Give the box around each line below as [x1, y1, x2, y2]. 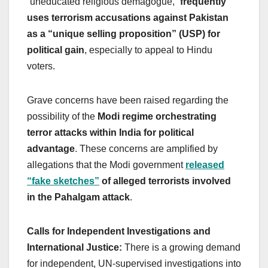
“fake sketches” [27, 175, 99, 186]
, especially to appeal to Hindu [84, 44, 212, 55]
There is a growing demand [122, 242, 240, 252]
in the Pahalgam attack [27, 191, 130, 202]
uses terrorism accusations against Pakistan [27, 12, 229, 23]
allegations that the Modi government [27, 159, 185, 170]
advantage [27, 143, 75, 154]
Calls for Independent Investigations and [27, 226, 211, 236]
